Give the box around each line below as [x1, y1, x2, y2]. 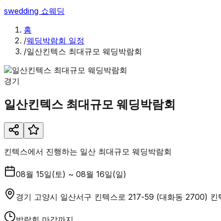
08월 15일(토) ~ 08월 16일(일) [16, 169, 126, 179]
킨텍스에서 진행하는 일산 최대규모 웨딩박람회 [4, 146, 172, 156]
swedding [4, 6, 41, 16]
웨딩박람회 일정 [27, 36, 84, 45]
